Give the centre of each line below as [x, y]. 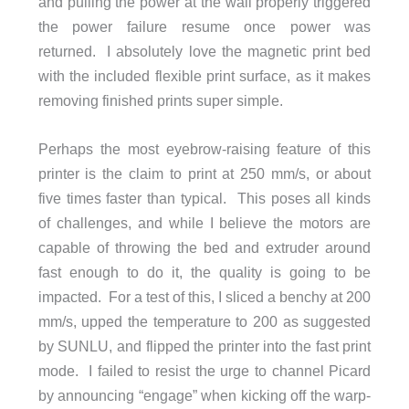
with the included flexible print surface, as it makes [204, 76]
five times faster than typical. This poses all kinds [204, 199]
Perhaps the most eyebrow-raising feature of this [204, 149]
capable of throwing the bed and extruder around [204, 248]
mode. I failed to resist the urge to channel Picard [204, 371]
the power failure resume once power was [204, 27]
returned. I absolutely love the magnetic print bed [204, 52]
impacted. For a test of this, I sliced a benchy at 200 [204, 297]
